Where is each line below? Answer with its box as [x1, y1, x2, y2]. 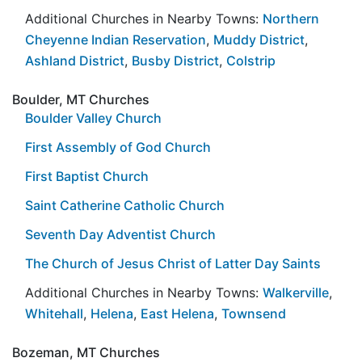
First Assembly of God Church [25, 138, 211, 155]
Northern [263, 10, 319, 27]
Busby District [132, 52, 219, 69]
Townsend [221, 305, 286, 322]
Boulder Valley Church [25, 109, 162, 126]
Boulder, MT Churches [12, 90, 149, 107]
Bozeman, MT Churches [12, 343, 160, 360]
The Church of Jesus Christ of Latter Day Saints [25, 255, 321, 271]
